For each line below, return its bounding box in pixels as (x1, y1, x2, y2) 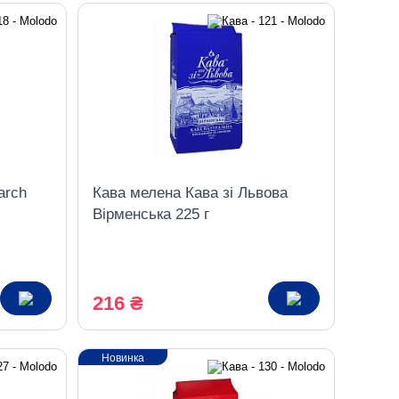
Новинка (101, 352, 144, 364)
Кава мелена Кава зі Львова (92, 184, 288, 201)
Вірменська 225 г (92, 206, 209, 223)
